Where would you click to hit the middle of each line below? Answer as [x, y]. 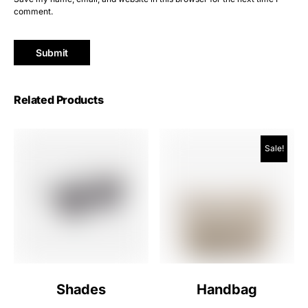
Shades [81, 290]
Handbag [227, 290]
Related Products [59, 100]
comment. [33, 11]
